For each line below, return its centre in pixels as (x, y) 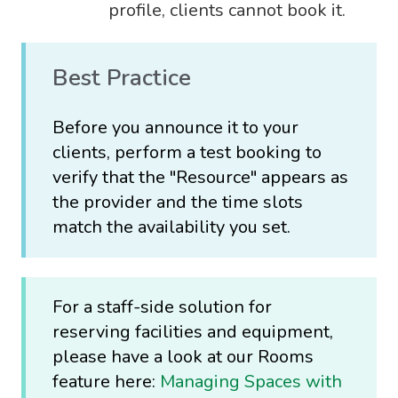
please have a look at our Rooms (183, 357)
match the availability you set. (171, 227)
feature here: (106, 382)
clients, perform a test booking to (187, 152)
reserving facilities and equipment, (193, 332)
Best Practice (122, 78)
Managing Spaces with (251, 382)
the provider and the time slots (178, 202)
